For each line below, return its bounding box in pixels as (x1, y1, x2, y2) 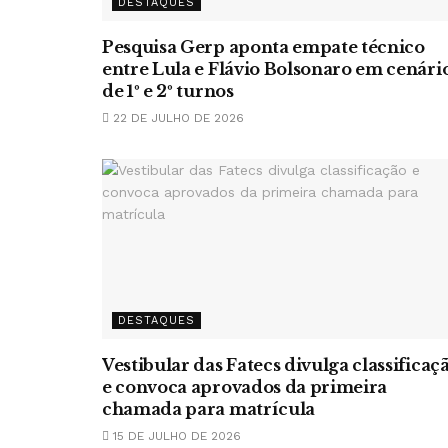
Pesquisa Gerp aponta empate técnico (102, 37, 425, 57)
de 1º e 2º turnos (102, 81, 234, 101)
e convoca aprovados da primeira (102, 377, 388, 397)
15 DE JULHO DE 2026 (109, 429, 241, 443)
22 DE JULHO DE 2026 (109, 111, 244, 125)
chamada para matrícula (102, 399, 315, 419)
